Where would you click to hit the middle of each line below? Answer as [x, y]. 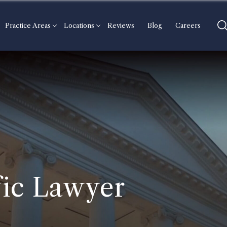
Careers [188, 25]
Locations [79, 25]
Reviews [121, 25]
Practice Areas [28, 25]
